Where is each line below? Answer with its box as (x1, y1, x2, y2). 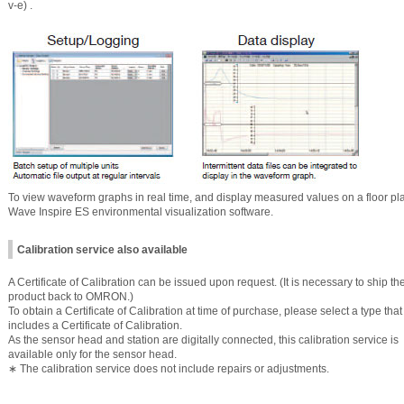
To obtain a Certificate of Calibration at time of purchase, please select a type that (8, 304, 402, 317)
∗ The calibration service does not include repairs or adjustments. (8, 362, 329, 375)
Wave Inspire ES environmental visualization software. (8, 206, 273, 219)
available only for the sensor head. (8, 347, 177, 361)
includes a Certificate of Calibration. (8, 318, 182, 332)
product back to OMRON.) (8, 289, 133, 303)
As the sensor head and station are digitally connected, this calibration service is (8, 333, 399, 346)
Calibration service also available (17, 243, 188, 256)
